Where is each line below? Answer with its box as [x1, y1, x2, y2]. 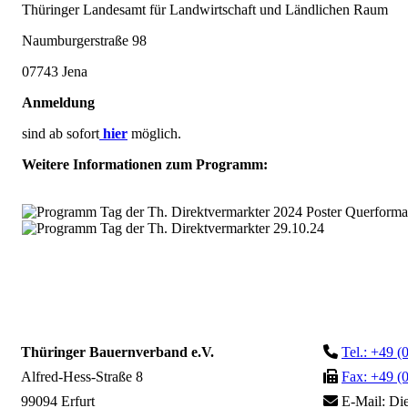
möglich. [127, 126, 181, 142]
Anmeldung [22, 95, 95, 111]
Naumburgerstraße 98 [22, 33, 147, 49]
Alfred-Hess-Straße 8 [21, 369, 143, 385]
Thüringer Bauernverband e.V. [21, 344, 214, 361]
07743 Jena [22, 64, 87, 80]
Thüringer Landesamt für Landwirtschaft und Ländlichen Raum [22, 2, 388, 18]
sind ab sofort [22, 126, 99, 142]
